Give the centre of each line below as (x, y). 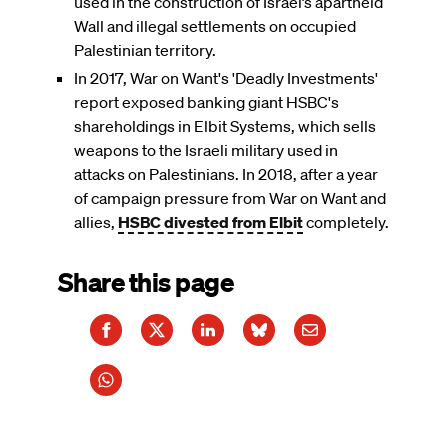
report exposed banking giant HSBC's (206, 101)
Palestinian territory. (145, 49)
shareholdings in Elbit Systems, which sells (225, 125)
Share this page (146, 281)
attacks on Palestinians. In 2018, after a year (226, 173)
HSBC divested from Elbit (210, 221)
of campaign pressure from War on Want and (230, 197)
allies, (96, 221)
